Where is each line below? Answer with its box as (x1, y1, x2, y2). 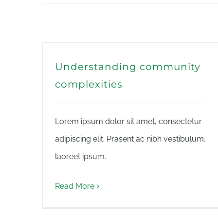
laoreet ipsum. (55, 152, 106, 161)
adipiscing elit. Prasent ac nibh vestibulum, (55, 134, 206, 144)
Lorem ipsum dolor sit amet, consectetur (55, 117, 202, 126)
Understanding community (55, 61, 200, 73)
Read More (55, 182, 94, 191)
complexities (55, 78, 123, 90)
